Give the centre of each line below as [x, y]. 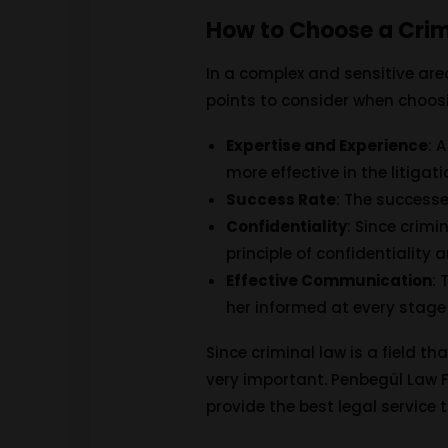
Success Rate [281, 199]
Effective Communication [329, 280]
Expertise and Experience [327, 145]
